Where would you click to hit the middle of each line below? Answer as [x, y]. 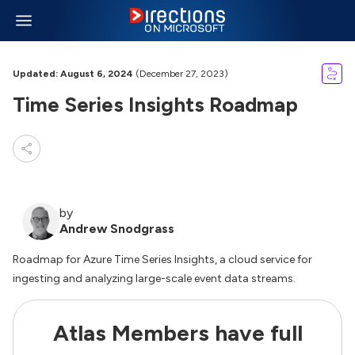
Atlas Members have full [177, 333]
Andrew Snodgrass [117, 229]
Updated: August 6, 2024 [73, 74]
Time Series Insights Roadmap [155, 105]
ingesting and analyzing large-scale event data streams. [154, 279]
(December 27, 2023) [181, 74]
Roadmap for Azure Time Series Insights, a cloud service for [162, 260]
